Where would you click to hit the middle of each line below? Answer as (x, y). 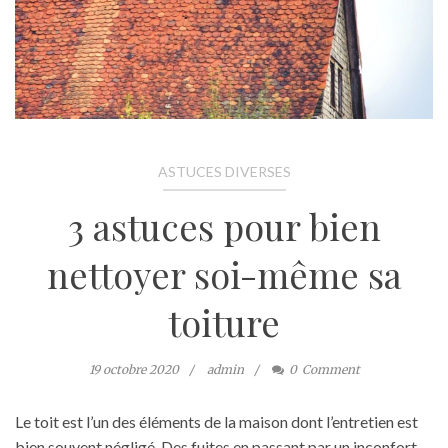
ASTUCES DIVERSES (224, 171)
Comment (330, 369)
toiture (224, 322)
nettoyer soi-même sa (224, 274)
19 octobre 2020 (133, 369)
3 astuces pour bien (224, 226)
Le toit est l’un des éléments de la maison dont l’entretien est (216, 421)
